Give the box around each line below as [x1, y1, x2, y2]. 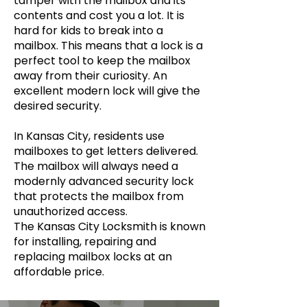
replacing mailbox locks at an [14, 249, 172, 265]
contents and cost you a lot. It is [14, 8, 184, 23]
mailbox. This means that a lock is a [14, 38, 203, 53]
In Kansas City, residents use [14, 128, 164, 144]
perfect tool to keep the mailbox [14, 53, 191, 69]
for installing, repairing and [14, 234, 156, 249]
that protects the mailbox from [14, 188, 184, 204]
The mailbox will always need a [14, 158, 178, 174]
